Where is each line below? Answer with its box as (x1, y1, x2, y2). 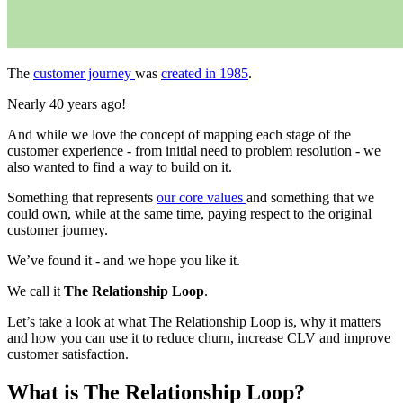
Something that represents (7, 189, 157, 205)
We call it (7, 282, 64, 299)
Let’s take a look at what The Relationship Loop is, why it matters (7, 313, 381, 329)
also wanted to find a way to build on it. (7, 158, 232, 175)
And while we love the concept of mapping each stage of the (7, 126, 351, 142)
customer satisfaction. (7, 345, 129, 362)
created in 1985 (161, 65, 248, 81)
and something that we (246, 189, 374, 205)
